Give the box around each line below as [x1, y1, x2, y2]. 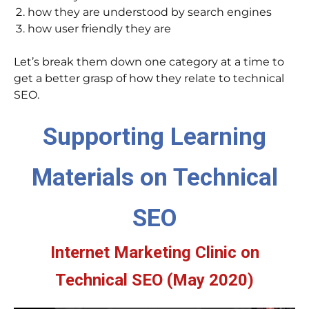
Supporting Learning [43, 122, 266, 152]
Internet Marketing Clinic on [50, 243, 259, 263]
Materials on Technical [31, 163, 278, 192]
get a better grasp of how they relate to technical [14, 72, 284, 86]
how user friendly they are [28, 22, 171, 36]
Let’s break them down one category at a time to [14, 55, 284, 69]
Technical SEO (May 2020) [55, 270, 254, 290]
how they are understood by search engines [28, 6, 272, 19]
